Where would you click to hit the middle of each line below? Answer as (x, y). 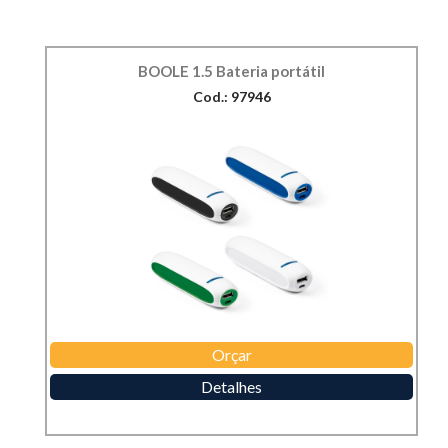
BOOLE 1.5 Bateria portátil (231, 71)
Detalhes (231, 387)
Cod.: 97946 (231, 97)
